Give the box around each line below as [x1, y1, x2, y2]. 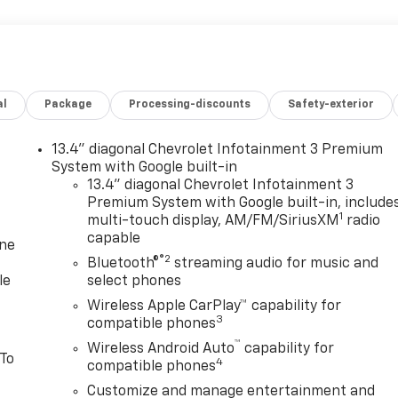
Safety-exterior [288, 99, 375, 110]
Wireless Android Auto [87, 341, 235, 356]
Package [44, 99, 92, 110]
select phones [87, 274, 182, 289]
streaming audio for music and [171, 256, 379, 271]
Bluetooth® [87, 256, 160, 271]
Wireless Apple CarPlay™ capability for [87, 298, 342, 314]
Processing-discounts [129, 99, 251, 110]
